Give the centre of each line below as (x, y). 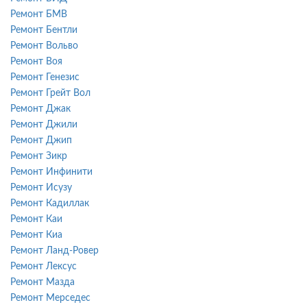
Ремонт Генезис (45, 77)
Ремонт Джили (44, 124)
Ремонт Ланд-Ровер (54, 250)
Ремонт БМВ (39, 14)
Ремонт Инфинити (51, 172)
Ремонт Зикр (39, 156)
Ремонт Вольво (44, 46)
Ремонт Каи (36, 219)
